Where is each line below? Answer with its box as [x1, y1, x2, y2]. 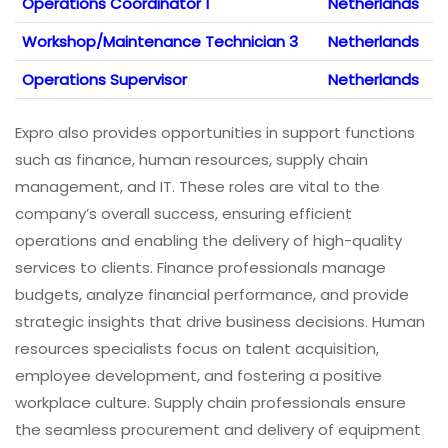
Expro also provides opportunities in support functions [15, 122, 415, 144]
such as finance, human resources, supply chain [15, 149, 368, 171]
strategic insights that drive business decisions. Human [15, 311, 425, 333]
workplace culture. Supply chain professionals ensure [15, 392, 406, 414]
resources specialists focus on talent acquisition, [15, 338, 379, 360]
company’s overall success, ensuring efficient [15, 203, 352, 225]
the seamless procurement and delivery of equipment [15, 419, 421, 441]
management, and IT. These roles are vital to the [15, 176, 380, 198]
